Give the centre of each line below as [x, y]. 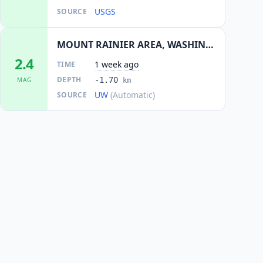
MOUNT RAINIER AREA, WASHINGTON [210, 45]
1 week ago [117, 64]
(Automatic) [133, 95]
